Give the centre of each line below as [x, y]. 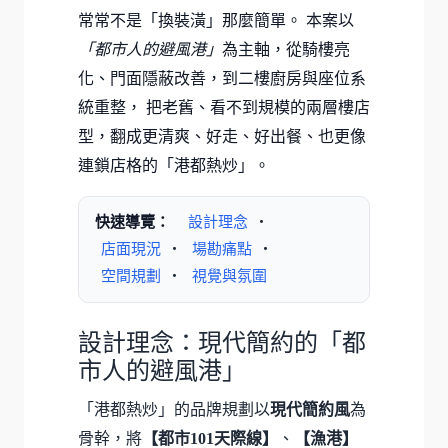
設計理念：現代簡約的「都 [222, 342]
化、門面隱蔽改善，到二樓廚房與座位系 [222, 78]
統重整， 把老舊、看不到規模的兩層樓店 [224, 107]
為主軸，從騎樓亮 [286, 49]
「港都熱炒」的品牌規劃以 [174, 409]
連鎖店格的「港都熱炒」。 [174, 165]
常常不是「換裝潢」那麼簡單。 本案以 [216, 20]
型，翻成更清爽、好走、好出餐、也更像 [222, 136]
